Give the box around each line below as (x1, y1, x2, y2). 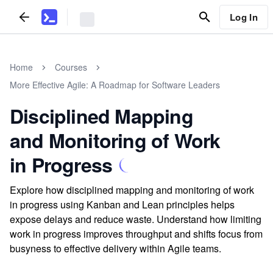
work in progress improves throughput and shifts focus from (10, 227, 263, 241)
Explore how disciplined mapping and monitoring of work (10, 183, 254, 197)
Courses (55, 61, 87, 73)
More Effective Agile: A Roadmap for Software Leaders (10, 79, 220, 91)
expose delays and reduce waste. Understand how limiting (10, 212, 261, 226)
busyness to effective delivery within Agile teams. (10, 241, 221, 255)
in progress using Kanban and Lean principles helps (10, 197, 235, 211)
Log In (229, 10, 258, 24)
